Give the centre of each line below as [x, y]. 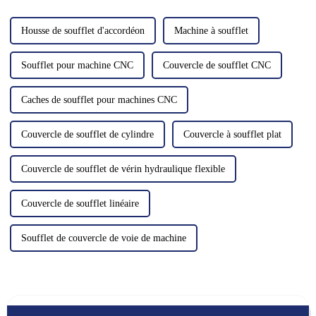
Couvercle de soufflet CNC [217, 66]
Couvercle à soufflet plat [232, 135]
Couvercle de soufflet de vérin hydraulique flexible [123, 169]
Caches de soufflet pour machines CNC [99, 100]
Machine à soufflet [211, 31]
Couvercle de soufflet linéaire [80, 204]
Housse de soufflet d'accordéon [83, 31]
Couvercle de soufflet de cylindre [87, 135]
